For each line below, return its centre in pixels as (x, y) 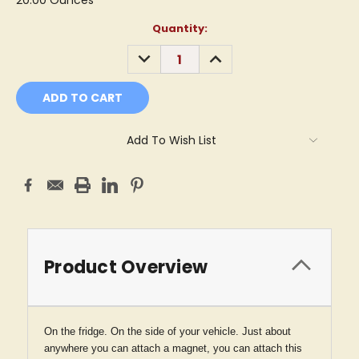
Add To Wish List (171, 141)
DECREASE (161, 53)
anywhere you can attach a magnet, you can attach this (173, 348)
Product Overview (126, 267)
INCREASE (231, 53)
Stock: (34, 44)
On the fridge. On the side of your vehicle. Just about (167, 331)
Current (38, 29)
